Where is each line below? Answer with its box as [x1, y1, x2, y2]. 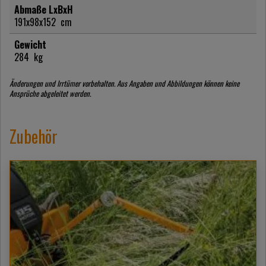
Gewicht [14, 37, 46, 52]
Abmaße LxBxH [14, 2, 73, 17]
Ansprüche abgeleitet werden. [9, 87, 91, 99]
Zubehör [9, 123, 58, 148]
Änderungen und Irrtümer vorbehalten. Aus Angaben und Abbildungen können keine [9, 77, 239, 89]
